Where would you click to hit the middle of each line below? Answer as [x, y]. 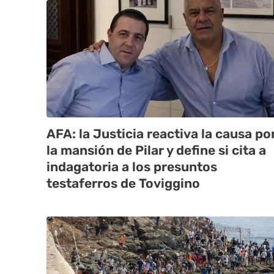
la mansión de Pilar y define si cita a [156, 150]
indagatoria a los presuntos [132, 167]
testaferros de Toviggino [123, 183]
